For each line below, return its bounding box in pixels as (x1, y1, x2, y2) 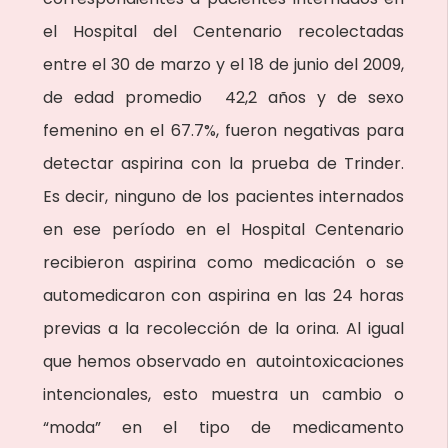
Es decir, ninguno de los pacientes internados (42, 185, 405, 208)
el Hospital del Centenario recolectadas (42, 20, 405, 43)
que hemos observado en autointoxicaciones (42, 350, 405, 373)
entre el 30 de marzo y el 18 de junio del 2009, (42, 53, 405, 76)
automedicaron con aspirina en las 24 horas (42, 284, 405, 307)
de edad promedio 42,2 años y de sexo (42, 86, 405, 109)
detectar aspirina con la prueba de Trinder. (42, 152, 405, 175)
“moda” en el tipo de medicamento (42, 416, 405, 439)
